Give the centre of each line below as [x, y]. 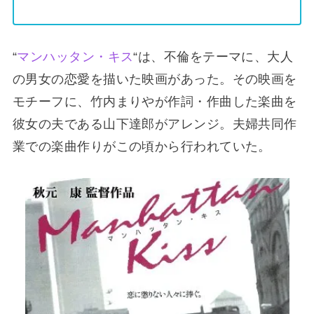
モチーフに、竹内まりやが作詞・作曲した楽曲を [155, 101]
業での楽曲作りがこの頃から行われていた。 [142, 146]
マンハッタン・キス [75, 56]
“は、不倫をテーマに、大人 [213, 56]
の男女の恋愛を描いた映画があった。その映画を [155, 79]
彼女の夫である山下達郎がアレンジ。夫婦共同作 [155, 124]
